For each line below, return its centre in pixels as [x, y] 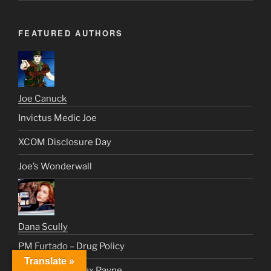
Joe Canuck [42, 98]
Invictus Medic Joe [57, 118]
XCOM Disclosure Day [65, 142]
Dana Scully [43, 227]
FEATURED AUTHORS [71, 33]
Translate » [49, 261]
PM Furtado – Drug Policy [71, 247]
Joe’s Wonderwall [55, 167]
